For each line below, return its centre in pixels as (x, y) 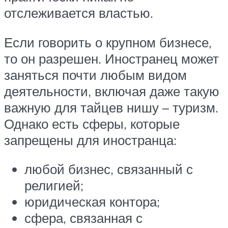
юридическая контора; (92, 202)
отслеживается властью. (79, 12)
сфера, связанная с (83, 218)
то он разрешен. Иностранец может (111, 58)
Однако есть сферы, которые (92, 123)
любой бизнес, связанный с (109, 169)
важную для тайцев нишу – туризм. (111, 107)
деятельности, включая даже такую (112, 91)
